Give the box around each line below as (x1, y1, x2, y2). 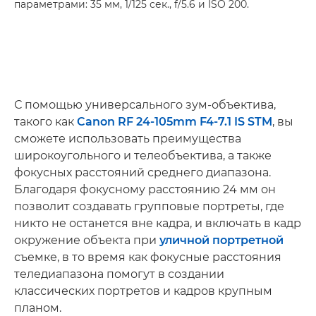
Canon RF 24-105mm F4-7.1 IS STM (77, 115, 272, 128)
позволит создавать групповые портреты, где (14, 200, 284, 213)
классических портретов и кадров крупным (14, 284, 272, 298)
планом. (14, 301, 61, 315)
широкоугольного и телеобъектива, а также (14, 149, 272, 162)
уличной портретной (159, 233, 284, 247)
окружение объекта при (14, 233, 159, 247)
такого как (14, 115, 77, 128)
